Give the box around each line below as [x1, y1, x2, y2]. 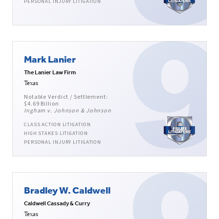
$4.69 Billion [24, 100, 59, 109]
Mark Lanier [24, 53, 76, 66]
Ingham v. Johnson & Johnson [24, 107, 111, 115]
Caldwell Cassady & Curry [24, 199, 90, 208]
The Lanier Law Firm [24, 68, 76, 77]
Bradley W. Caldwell [24, 184, 110, 197]
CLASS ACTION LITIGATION [24, 121, 91, 129]
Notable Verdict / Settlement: [24, 93, 108, 102]
